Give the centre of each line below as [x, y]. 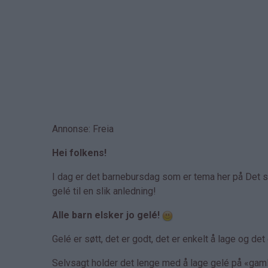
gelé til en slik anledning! [104, 191]
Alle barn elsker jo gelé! [106, 215]
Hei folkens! [79, 153]
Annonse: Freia [83, 129]
